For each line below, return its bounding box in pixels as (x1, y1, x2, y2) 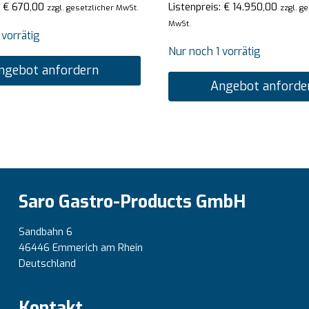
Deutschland (19, 257, 76, 270)
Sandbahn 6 (19, 225, 72, 239)
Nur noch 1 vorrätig (168, 44, 261, 59)
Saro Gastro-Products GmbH (19, 190, 246, 213)
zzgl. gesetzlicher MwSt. (46, 2, 139, 14)
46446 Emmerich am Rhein (19, 241, 143, 255)
